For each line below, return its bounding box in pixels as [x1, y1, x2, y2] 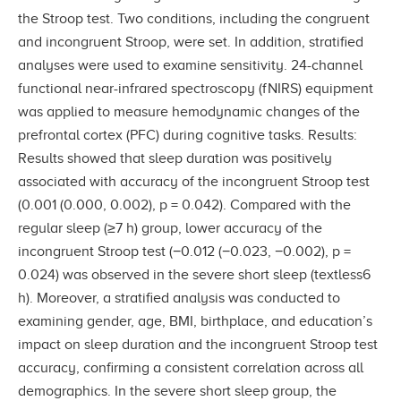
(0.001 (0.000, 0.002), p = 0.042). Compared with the [18, 196, 351, 213]
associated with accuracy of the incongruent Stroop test [18, 173, 370, 190]
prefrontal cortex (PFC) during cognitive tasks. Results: [18, 126, 357, 143]
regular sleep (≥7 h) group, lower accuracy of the [18, 219, 322, 236]
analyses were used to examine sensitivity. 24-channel [18, 56, 363, 73]
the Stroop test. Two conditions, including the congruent [18, 10, 370, 27]
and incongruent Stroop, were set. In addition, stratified [18, 33, 363, 50]
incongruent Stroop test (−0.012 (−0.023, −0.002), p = [18, 243, 351, 260]
